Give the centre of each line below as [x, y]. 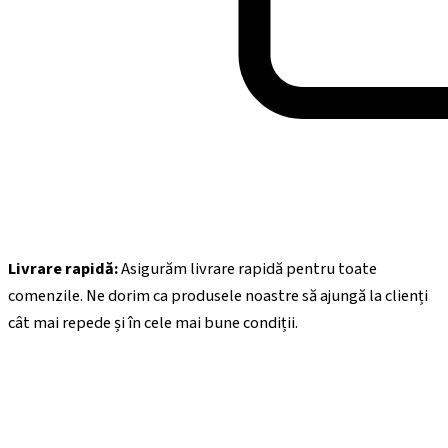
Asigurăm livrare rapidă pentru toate [247, 268]
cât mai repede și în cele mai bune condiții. [153, 322]
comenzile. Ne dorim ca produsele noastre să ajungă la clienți [218, 295]
